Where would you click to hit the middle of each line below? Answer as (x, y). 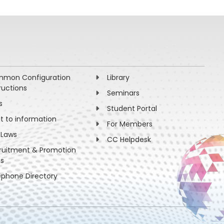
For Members (130, 124)
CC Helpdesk (129, 139)
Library (118, 77)
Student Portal (132, 108)
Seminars (123, 93)
